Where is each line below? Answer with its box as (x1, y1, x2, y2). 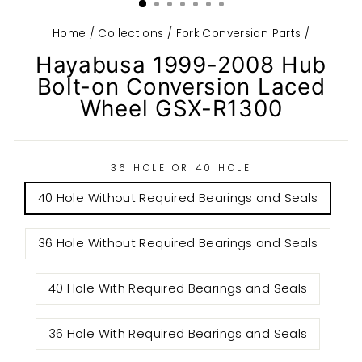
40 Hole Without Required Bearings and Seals (37, 190, 318, 206)
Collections (98, 26, 164, 41)
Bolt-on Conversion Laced (36, 73, 326, 100)
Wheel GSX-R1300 (79, 95, 283, 122)
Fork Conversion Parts (175, 26, 301, 41)
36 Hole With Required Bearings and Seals (48, 326, 308, 342)
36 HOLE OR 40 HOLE (110, 162, 252, 175)
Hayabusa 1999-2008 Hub (35, 51, 327, 78)
